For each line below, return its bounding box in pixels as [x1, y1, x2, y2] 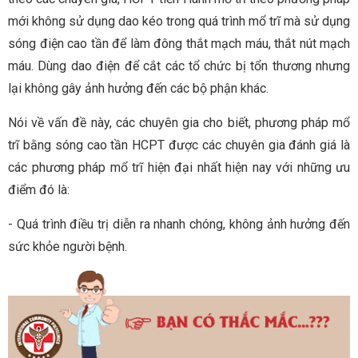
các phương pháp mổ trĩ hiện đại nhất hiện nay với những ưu [8, 159, 350, 175]
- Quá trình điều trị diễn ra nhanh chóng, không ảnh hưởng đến [8, 216, 350, 232]
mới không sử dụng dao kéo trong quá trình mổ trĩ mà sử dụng [8, 13, 350, 29]
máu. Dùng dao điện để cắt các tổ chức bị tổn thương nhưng [8, 58, 350, 74]
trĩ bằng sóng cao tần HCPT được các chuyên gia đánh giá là [8, 137, 350, 153]
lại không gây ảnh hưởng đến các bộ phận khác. [8, 80, 268, 96]
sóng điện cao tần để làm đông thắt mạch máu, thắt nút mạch [8, 35, 350, 51]
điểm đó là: [8, 181, 70, 197]
